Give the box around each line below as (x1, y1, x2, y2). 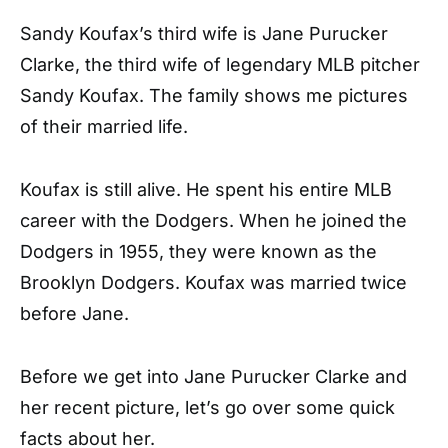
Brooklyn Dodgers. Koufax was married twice (20, 272, 407, 293)
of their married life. (20, 116, 188, 137)
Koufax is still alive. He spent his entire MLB (20, 179, 392, 200)
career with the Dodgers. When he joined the (20, 210, 407, 231)
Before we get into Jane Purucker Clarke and (20, 366, 407, 387)
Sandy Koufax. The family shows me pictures (20, 85, 408, 106)
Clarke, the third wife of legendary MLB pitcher (20, 54, 420, 75)
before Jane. (20, 303, 129, 324)
